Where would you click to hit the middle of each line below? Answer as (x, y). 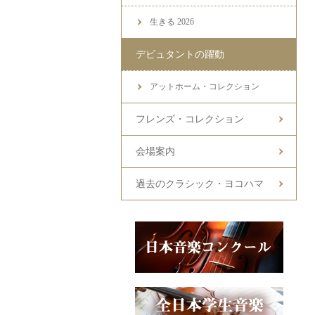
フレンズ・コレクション (190, 119)
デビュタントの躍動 (180, 54)
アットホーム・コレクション (205, 86)
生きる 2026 (172, 22)
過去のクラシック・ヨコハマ (200, 184)
